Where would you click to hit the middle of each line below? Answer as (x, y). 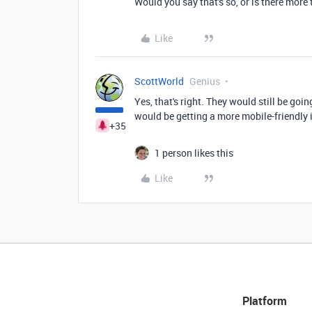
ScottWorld (159, 81)
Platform (264, 301)
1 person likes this (194, 153)
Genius (205, 81)
